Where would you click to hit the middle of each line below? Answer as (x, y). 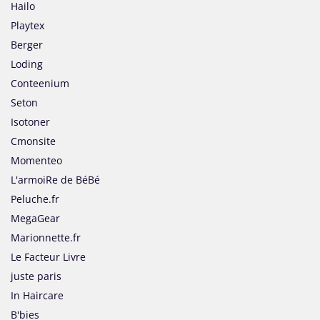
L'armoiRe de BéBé (55, 180)
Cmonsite (33, 141)
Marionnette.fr (46, 238)
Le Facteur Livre (48, 257)
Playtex (27, 26)
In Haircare (37, 296)
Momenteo (36, 161)
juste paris (36, 276)
